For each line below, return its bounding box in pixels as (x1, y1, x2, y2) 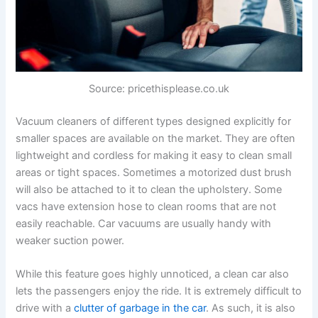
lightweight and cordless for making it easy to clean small (16, 149, 292, 163)
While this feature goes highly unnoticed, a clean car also (16, 268, 290, 281)
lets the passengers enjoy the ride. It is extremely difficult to (16, 285, 302, 298)
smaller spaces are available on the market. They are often (16, 132, 296, 146)
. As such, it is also (206, 302, 296, 315)
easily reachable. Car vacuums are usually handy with (16, 217, 272, 231)
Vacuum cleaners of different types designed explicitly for (16, 115, 292, 128)
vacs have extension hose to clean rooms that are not (16, 200, 277, 214)
